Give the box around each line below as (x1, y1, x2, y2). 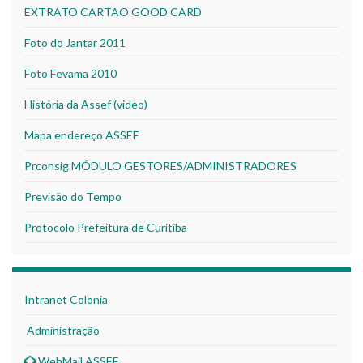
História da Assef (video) (24, 97, 147, 111)
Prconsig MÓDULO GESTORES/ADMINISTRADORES (24, 159, 297, 173)
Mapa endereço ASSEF (24, 128, 139, 142)
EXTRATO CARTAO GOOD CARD (24, 5, 202, 19)
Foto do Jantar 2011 (24, 36, 126, 49)
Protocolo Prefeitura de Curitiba (24, 220, 187, 234)
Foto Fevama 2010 (24, 66, 117, 80)
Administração (24, 323, 100, 337)
